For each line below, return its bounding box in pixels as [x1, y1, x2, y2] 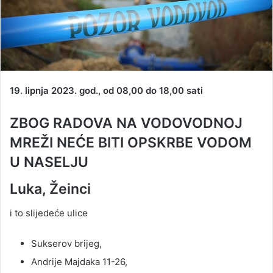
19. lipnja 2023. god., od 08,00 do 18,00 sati [10, 85, 203, 97]
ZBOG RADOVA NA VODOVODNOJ [10, 115, 243, 132]
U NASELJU [10, 154, 88, 171]
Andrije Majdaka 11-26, [31, 256, 127, 268]
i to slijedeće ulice [10, 207, 88, 219]
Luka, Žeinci [10, 180, 91, 197]
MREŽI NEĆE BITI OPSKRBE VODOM [10, 134, 252, 152]
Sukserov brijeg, [31, 238, 102, 250]
